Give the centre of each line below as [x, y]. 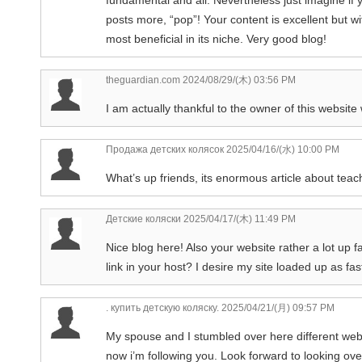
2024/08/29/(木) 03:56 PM [238, 80]
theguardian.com [143, 80]
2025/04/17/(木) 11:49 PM [238, 219]
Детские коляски [143, 219]
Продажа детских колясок [165, 149]
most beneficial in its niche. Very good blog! [216, 38]
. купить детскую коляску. [162, 307]
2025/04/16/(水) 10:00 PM [282, 149]
